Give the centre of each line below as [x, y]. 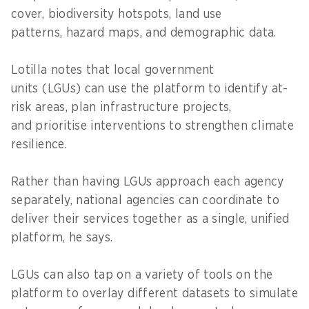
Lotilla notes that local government [113, 70]
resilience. [41, 144]
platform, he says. [64, 238]
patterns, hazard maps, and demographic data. [148, 33]
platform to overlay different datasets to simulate [154, 293]
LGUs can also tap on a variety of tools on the [142, 275]
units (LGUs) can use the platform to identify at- [150, 89]
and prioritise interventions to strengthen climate [152, 126]
